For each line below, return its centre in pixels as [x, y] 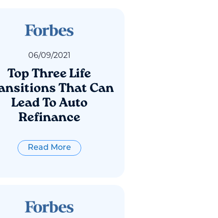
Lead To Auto [49, 103]
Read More [49, 148]
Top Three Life [49, 74]
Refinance [49, 118]
